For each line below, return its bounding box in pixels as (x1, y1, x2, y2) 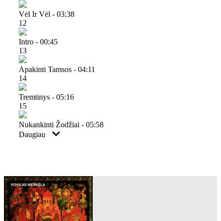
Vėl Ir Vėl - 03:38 (19, 9, 74, 18)
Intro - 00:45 (19, 37, 58, 46)
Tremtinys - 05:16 (19, 92, 74, 101)
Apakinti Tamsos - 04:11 (19, 65, 95, 74)
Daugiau (19, 130, 47, 139)
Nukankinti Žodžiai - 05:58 (19, 120, 104, 129)
